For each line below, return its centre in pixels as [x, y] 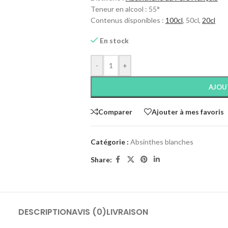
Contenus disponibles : [128, 20]
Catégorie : [109, 142]
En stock [115, 40]
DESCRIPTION [45, 212]
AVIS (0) [89, 212]
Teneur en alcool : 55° [125, 9]
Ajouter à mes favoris [188, 111]
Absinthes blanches [162, 142]
